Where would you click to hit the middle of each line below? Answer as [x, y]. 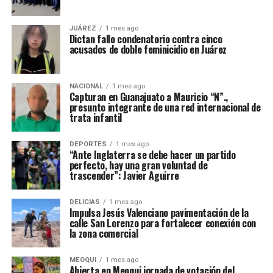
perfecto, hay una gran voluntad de [138, 165]
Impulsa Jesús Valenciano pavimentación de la [159, 213]
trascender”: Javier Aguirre [124, 176]
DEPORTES [88, 144]
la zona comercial [104, 234]
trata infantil [96, 118]
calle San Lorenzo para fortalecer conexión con [162, 223]
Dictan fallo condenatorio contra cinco [146, 39]
